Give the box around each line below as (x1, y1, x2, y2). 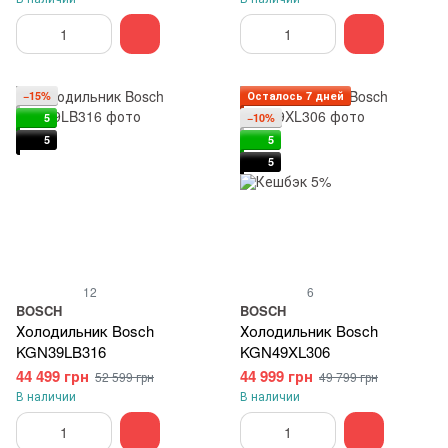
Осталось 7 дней (247, 88, 344, 103)
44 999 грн (240, 365, 313, 387)
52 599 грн (95, 368, 154, 385)
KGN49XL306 (240, 341, 330, 362)
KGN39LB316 (16, 341, 106, 362)
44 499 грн (16, 365, 89, 387)
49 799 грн (319, 368, 378, 385)
